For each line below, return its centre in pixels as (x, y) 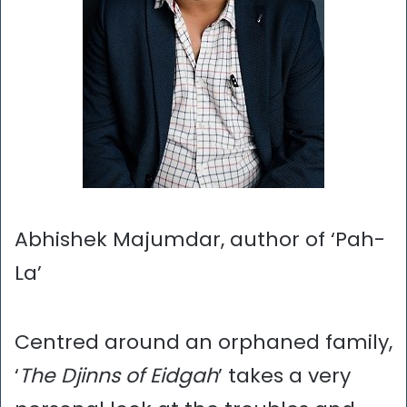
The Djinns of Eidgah (119, 375)
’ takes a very (284, 375)
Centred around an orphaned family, (203, 342)
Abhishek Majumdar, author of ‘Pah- (200, 240)
